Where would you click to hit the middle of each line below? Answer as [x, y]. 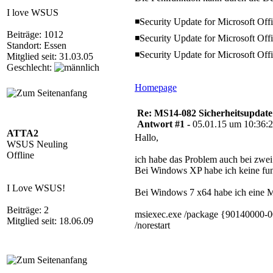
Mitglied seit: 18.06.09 [50, 221]
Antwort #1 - [165, 124]
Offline [20, 155]
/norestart [152, 225]
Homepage [156, 87]
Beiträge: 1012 [35, 34]
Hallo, [147, 137]
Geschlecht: [30, 67]
